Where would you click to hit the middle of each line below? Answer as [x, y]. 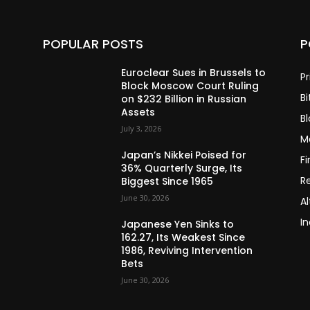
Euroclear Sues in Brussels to [194, 73]
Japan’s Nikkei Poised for [184, 155]
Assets [138, 112]
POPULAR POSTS [93, 44]
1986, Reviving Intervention [187, 251]
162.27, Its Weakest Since [183, 238]
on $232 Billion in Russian [184, 99]
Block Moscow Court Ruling [190, 86]
